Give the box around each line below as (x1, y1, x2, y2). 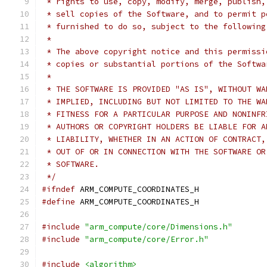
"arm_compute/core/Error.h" (85, 234, 209, 244)
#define (42, 197, 75, 207)
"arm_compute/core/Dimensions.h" (85, 222, 232, 232)
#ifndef (42, 184, 75, 194)
